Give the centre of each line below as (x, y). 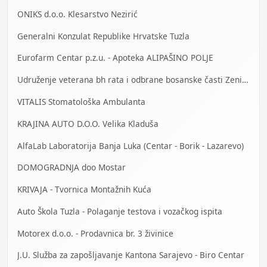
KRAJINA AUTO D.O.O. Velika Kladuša (88, 123)
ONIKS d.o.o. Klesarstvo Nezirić (77, 14)
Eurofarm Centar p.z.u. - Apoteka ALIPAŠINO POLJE (115, 58)
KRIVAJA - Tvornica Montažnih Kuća (84, 190)
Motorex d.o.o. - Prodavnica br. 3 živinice (95, 233)
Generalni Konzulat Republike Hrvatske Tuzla (103, 36)
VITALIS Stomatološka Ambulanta (81, 102)
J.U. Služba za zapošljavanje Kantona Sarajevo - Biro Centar (131, 255)
